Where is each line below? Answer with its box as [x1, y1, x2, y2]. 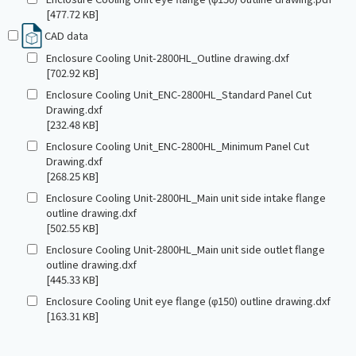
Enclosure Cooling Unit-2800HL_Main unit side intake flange [46, 190, 326, 206]
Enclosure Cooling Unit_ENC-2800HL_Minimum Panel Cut [46, 138, 309, 154]
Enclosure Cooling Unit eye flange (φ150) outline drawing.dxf [46, 293, 331, 309]
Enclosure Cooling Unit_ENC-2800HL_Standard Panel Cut [46, 87, 311, 103]
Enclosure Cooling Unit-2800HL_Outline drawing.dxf [46, 50, 289, 66]
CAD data [44, 28, 88, 44]
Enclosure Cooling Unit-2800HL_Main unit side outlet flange [46, 242, 325, 257]
